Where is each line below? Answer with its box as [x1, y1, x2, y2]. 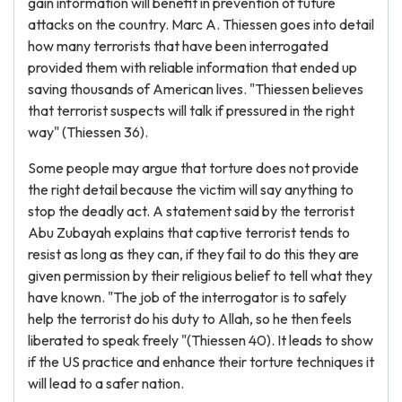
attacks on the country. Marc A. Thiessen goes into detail [28, 15, 374, 33]
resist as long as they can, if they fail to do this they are [28, 245, 359, 263]
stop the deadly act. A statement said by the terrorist [28, 202, 354, 220]
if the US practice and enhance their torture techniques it [28, 353, 374, 371]
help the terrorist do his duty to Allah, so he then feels [28, 310, 352, 328]
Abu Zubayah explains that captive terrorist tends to [28, 223, 350, 241]
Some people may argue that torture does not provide [28, 159, 359, 177]
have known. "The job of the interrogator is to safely [28, 288, 346, 306]
